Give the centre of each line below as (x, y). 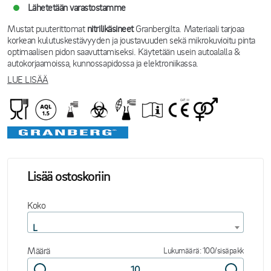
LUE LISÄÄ (28, 79)
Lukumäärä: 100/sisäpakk (204, 250)
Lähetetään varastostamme (77, 7)
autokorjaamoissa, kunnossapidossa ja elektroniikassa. (103, 63)
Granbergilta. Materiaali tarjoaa (189, 28)
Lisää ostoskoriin (69, 176)
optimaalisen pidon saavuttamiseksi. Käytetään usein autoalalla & (124, 51)
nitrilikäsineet (110, 28)
